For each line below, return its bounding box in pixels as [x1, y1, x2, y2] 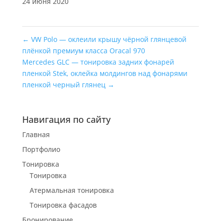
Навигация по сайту [22, 113, 110, 125]
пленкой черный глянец [22, 79, 108, 89]
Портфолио [22, 144, 60, 154]
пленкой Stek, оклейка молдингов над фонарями [22, 68, 187, 78]
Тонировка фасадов [29, 200, 97, 210]
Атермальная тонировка [29, 185, 114, 195]
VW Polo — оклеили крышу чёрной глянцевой [29, 34, 186, 44]
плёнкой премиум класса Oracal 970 [22, 45, 145, 55]
